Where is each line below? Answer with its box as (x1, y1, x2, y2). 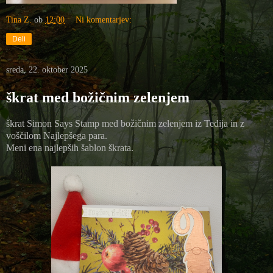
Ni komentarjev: (76, 14, 132, 24)
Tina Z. (6, 14, 32, 24)
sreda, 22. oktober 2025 (6, 65, 88, 74)
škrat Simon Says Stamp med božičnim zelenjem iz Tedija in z (6, 118, 244, 129)
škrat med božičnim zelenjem (6, 89, 190, 105)
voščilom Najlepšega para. (6, 130, 110, 141)
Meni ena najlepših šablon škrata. (6, 142, 133, 153)
